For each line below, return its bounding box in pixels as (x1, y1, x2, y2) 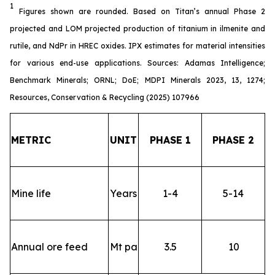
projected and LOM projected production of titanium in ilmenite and (10, 23, 265, 33)
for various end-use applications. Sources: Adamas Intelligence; (10, 58, 265, 68)
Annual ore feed (11, 240, 88, 253)
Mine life (11, 187, 51, 199)
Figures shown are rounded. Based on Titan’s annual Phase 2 (19, 6, 265, 16)
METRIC (11, 133, 51, 146)
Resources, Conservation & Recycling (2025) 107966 (10, 92, 199, 102)
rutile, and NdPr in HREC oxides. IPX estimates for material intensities (10, 41, 265, 50)
